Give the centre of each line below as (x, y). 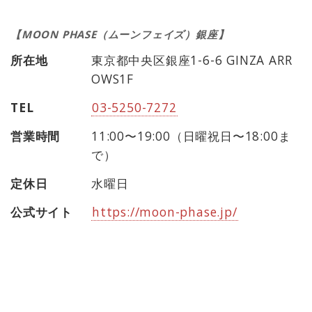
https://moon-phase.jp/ (165, 212)
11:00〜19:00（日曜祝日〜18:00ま (191, 136)
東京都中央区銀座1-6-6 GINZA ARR (192, 60)
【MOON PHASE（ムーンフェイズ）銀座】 (120, 34)
